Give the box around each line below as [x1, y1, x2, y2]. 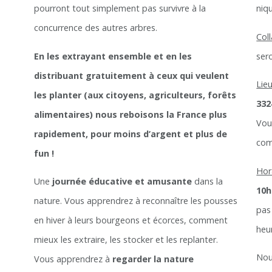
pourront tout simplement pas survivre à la [33, 2, 206, 15]
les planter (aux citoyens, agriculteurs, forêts [33, 89, 236, 101]
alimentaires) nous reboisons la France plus [33, 108, 227, 120]
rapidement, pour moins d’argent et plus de [33, 127, 227, 140]
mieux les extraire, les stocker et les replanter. [33, 234, 218, 246]
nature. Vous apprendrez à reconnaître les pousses [33, 195, 237, 207]
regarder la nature [112, 253, 194, 265]
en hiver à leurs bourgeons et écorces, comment [33, 214, 228, 226]
